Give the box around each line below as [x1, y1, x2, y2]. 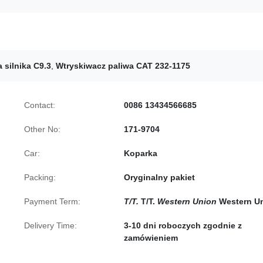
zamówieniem [124, 233, 178, 242]
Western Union [157, 197, 217, 206]
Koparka [124, 149, 157, 158]
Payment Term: [24, 197, 80, 206]
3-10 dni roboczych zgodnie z [124, 221, 242, 230]
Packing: [24, 173, 56, 182]
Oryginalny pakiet [124, 173, 195, 182]
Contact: [24, 100, 55, 110]
